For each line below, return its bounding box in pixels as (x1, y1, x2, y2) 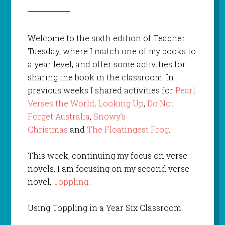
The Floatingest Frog (86, 124, 169, 135)
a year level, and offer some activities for (27, 59, 186, 70)
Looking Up (97, 98, 144, 109)
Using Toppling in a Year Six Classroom (27, 202, 181, 213)
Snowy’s (93, 111, 126, 122)
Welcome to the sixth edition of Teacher (27, 33, 185, 44)
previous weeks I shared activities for (27, 85, 175, 96)
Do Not (147, 98, 174, 109)
